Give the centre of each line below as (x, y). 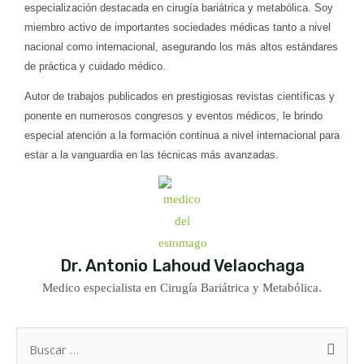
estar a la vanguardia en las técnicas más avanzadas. (152, 154)
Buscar (33, 353)
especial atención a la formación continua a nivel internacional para (182, 135)
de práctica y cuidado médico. (95, 66)
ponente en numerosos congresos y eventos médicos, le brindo (173, 115)
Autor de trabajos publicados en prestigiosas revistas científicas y (180, 96)
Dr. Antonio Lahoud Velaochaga (182, 265)
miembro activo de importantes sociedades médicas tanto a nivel (178, 27)
